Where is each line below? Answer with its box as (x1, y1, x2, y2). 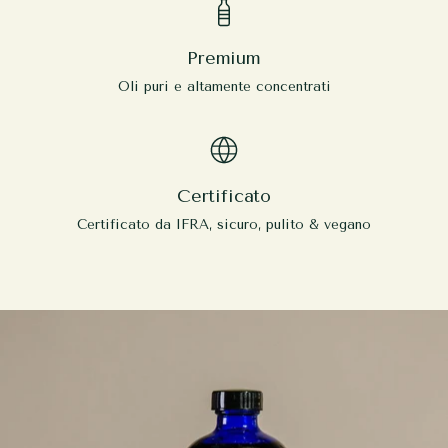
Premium (187, 48, 261, 69)
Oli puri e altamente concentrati (117, 78, 331, 95)
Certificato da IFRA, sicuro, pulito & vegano (77, 216, 371, 233)
